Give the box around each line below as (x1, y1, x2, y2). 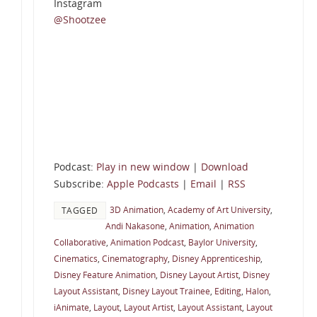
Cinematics (53, 253, 98, 265)
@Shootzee (53, 13, 106, 27)
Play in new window (96, 160, 190, 174)
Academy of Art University (167, 204, 270, 216)
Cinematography (101, 253, 168, 265)
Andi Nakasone (105, 220, 165, 232)
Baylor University (188, 236, 255, 248)
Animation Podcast (110, 236, 184, 248)
